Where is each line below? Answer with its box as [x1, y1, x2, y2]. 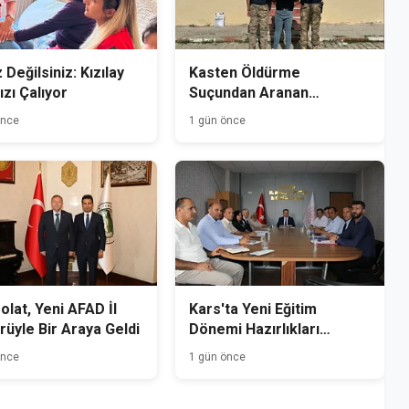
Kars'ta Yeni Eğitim [189, 300, 318, 319]
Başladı [189, 341, 238, 359]
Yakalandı [189, 123, 255, 142]
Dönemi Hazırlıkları [189, 320, 320, 339]
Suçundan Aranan [189, 83, 309, 101]
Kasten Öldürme [189, 63, 301, 81]
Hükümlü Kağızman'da [189, 103, 339, 121]
